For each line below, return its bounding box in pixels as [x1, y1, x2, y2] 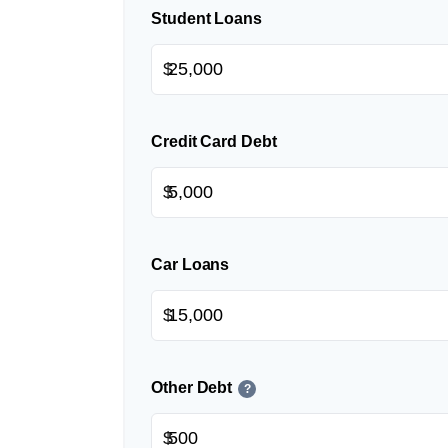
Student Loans [151, 10, 262, 28]
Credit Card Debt [151, 133, 277, 151]
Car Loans [151, 256, 230, 274]
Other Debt [151, 379, 233, 397]
